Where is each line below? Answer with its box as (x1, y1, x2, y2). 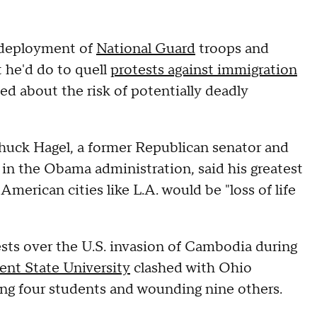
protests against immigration (110, 61, 297, 79)
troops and (195, 40, 269, 58)
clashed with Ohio (130, 259, 252, 277)
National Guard (96, 40, 195, 58)
